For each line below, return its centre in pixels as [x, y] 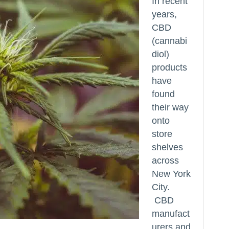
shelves [167, 147]
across [165, 161]
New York [171, 174]
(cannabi [169, 41]
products [169, 67]
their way [170, 107]
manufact [171, 214]
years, [164, 14]
